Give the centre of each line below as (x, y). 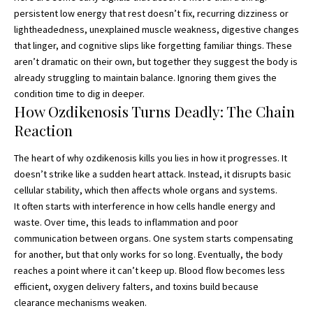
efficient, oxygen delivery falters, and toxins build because (136, 286)
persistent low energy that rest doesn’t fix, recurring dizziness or (151, 14)
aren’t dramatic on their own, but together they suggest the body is (156, 62)
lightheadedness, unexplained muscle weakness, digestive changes (156, 30)
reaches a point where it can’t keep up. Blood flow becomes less (150, 270)
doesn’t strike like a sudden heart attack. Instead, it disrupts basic (153, 174)
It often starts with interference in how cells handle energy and (145, 206)
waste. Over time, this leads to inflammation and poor (126, 222)
